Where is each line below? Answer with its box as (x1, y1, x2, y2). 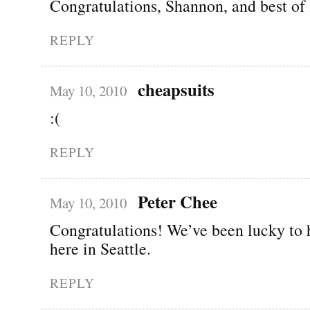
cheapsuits (137, 76, 215, 102)
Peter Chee (137, 188, 217, 214)
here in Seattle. (50, 237, 151, 259)
